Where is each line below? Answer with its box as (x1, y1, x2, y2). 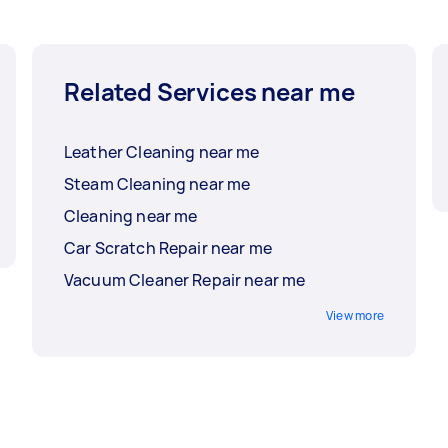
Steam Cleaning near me (64, 173, 251, 196)
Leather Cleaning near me (64, 141, 260, 164)
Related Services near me (64, 75, 355, 109)
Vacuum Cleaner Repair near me (64, 269, 306, 292)
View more (325, 307, 384, 325)
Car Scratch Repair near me (64, 237, 272, 260)
